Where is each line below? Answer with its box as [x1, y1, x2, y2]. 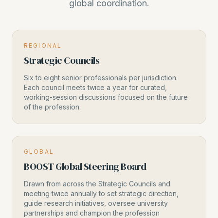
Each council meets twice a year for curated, [24, 83, 167, 91]
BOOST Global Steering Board [24, 160, 146, 173]
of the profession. [24, 103, 81, 111]
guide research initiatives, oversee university [24, 199, 168, 207]
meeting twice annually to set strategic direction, [24, 189, 179, 198]
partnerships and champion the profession [24, 209, 160, 217]
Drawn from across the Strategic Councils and [24, 180, 170, 188]
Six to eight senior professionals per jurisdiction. [24, 73, 178, 82]
